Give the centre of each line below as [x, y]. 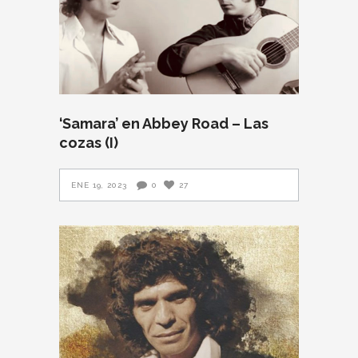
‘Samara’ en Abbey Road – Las [164, 123]
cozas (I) [89, 142]
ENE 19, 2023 [99, 185]
